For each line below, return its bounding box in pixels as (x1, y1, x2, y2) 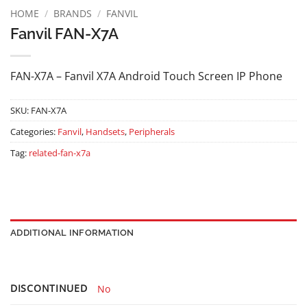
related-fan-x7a (29, 146, 90, 159)
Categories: (10, 125, 58, 138)
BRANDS (53, 7, 93, 20)
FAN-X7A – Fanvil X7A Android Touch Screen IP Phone (10, 68, 282, 84)
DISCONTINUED (10, 282, 88, 295)
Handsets (86, 125, 125, 138)
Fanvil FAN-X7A (10, 24, 119, 42)
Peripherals (129, 125, 175, 138)
